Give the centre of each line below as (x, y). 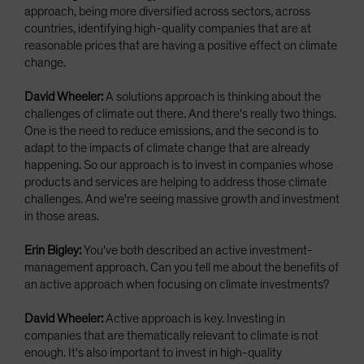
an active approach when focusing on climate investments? (177, 285)
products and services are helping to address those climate (175, 182)
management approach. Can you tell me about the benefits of (182, 268)
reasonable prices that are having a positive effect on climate (181, 46)
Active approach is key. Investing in (194, 319)
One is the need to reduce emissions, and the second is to (171, 131)
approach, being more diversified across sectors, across (167, 12)
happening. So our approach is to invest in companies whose (179, 165)
